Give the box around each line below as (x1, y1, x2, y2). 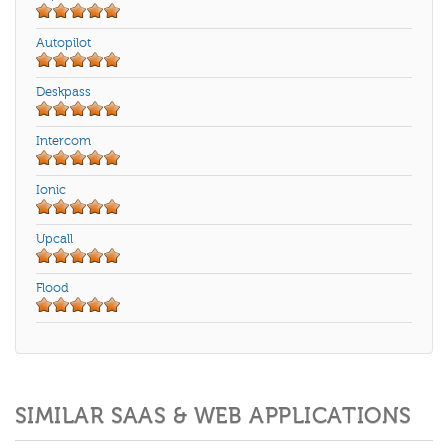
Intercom (36, 134, 91, 149)
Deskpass (36, 85, 91, 100)
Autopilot (36, 36, 91, 51)
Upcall (36, 232, 73, 247)
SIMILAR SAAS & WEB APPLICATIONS (15, 403, 412, 429)
